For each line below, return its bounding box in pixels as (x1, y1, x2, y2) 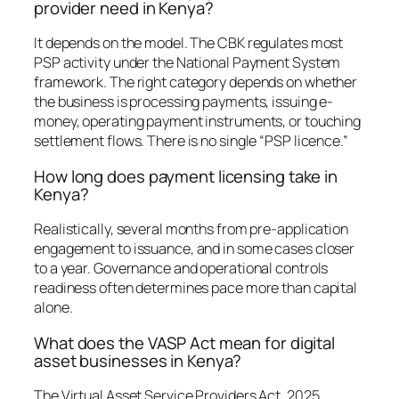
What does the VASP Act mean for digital (34, 330, 336, 354)
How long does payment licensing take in (34, 164, 338, 188)
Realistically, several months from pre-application (34, 219, 348, 240)
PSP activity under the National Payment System (34, 53, 341, 73)
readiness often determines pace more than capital (34, 278, 358, 298)
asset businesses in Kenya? (34, 348, 242, 372)
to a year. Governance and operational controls (34, 258, 329, 279)
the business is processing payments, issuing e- (34, 92, 334, 112)
